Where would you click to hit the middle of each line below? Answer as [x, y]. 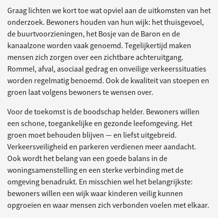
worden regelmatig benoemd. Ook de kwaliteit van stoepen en [108, 81]
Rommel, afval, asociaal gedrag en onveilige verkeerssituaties [107, 69]
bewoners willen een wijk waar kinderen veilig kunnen [95, 193]
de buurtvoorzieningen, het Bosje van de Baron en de [94, 34]
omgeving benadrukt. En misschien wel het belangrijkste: [100, 182]
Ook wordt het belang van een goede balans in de [87, 158]
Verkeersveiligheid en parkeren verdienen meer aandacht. [102, 147]
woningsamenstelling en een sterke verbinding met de [95, 170]
